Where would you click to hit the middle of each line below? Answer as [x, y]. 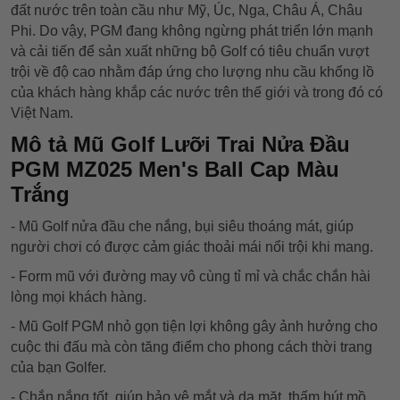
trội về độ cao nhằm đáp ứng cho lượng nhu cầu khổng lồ [192, 72]
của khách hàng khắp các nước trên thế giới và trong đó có [197, 93]
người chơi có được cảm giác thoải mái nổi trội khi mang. [192, 247]
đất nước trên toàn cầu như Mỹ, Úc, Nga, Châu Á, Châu [187, 11]
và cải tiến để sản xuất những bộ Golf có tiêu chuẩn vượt [190, 52]
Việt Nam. [42, 113]
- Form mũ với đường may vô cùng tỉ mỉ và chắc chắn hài [191, 277]
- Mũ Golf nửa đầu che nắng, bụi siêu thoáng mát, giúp [182, 227]
